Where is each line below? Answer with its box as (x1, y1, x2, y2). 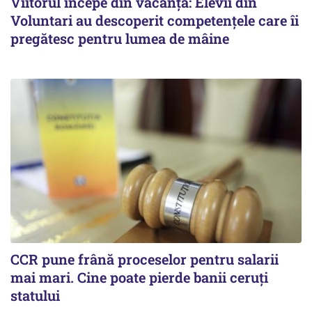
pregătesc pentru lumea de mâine (10, 29, 229, 48)
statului (10, 286, 60, 304)
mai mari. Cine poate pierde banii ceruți (10, 267, 268, 286)
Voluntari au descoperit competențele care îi (10, 11, 299, 30)
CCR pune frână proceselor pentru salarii (10, 249, 279, 268)
